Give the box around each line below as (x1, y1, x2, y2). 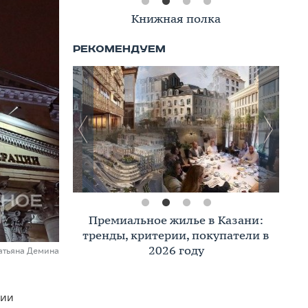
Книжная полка (131, 11, 221, 26)
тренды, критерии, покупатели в (82, 228, 269, 243)
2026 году (148, 243, 204, 258)
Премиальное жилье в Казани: (89, 212, 263, 228)
